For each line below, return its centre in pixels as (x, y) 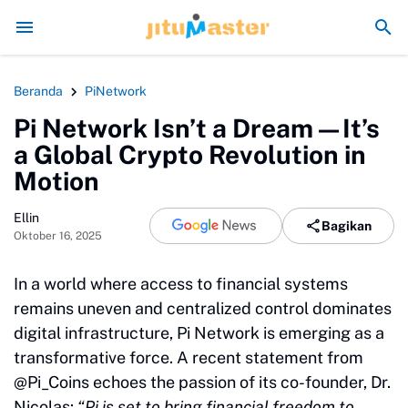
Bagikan (347, 225)
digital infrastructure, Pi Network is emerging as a (199, 333)
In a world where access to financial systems (181, 284)
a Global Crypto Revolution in (190, 154)
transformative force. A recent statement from (189, 357)
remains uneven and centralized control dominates (203, 308)
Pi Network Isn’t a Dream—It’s (197, 128)
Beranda (38, 91)
